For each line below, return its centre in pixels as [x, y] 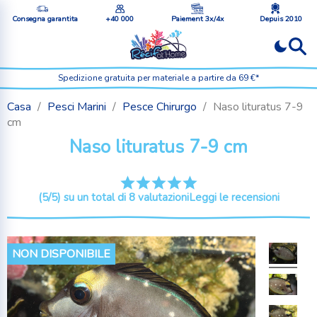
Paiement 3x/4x [197, 18]
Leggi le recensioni [234, 197]
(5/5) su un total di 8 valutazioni [113, 197]
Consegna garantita [45, 18]
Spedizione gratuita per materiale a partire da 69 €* [158, 78]
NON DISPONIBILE [61, 254]
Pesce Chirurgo [160, 107]
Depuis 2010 [281, 18]
